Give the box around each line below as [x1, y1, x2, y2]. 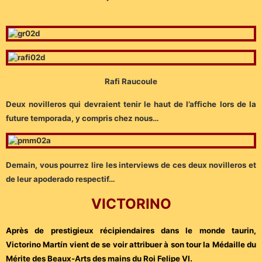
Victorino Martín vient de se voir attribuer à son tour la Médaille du [6, 240, 256, 250]
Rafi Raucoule [105, 77, 157, 87]
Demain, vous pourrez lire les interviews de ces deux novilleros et [6, 160, 256, 170]
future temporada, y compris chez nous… [6, 113, 159, 123]
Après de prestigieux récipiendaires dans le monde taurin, [6, 226, 256, 236]
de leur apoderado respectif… [6, 174, 115, 184]
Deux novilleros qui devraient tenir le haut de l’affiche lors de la [6, 99, 256, 109]
